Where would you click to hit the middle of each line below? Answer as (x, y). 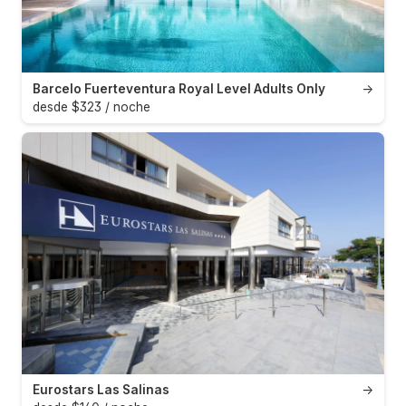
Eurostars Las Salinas (101, 390)
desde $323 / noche (92, 106)
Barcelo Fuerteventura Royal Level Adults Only (179, 88)
